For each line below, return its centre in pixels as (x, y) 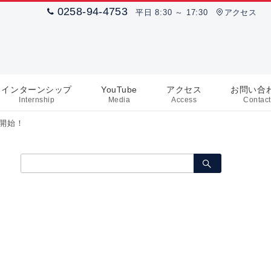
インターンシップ (37, 89)
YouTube (119, 89)
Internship (37, 99)
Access (184, 99)
